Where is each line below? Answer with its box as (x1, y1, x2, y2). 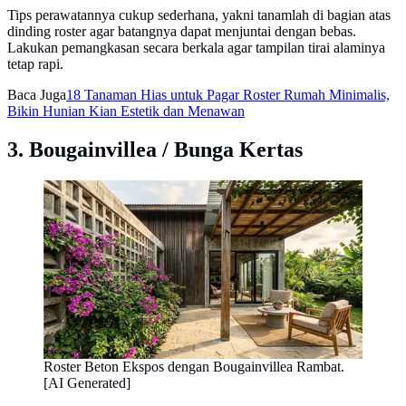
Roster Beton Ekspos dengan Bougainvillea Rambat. (43, 359, 344, 375)
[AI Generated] (43, 375, 130, 391)
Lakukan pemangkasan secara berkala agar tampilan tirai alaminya (7, 39, 385, 55)
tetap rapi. (7, 55, 63, 72)
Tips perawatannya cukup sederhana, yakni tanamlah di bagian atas (7, 6, 391, 23)
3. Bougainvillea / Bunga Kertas (7, 137, 303, 161)
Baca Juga (7, 86, 66, 102)
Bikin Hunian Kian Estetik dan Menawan (7, 102, 245, 119)
